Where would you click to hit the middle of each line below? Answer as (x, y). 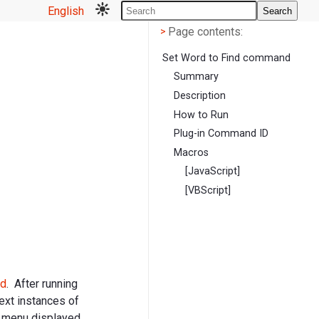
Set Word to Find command (227, 58)
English (66, 11)
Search (277, 11)
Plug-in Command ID (221, 134)
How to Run (202, 115)
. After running (42, 283)
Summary (197, 77)
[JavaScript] (213, 172)
